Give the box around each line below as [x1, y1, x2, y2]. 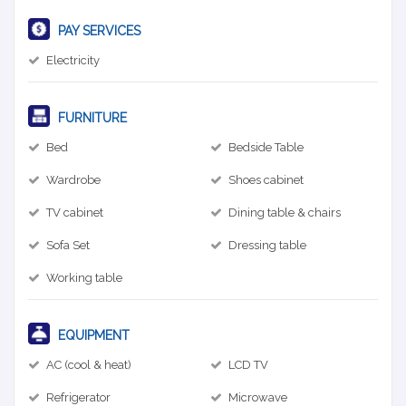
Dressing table [228, 237, 306, 252]
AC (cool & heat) [46, 357, 131, 372]
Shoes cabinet [228, 172, 304, 187]
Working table [46, 270, 122, 285]
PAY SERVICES [54, 23, 140, 38]
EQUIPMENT [54, 327, 130, 343]
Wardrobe [46, 172, 101, 187]
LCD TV [228, 357, 268, 372]
